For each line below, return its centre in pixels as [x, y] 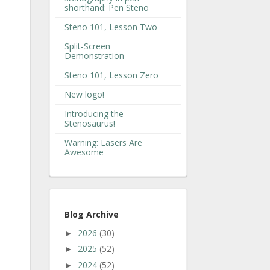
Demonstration [94, 55]
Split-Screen [87, 46]
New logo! [84, 94]
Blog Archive [92, 214]
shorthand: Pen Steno [107, 7]
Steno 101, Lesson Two [111, 27]
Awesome [84, 152]
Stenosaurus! [90, 123]
